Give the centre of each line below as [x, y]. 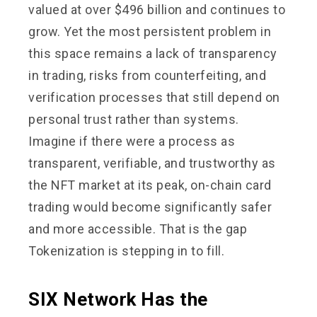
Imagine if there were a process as [132, 141]
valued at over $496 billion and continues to [157, 9]
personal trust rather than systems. [134, 119]
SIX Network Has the [118, 299]
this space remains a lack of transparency [153, 53]
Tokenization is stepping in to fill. [126, 250]
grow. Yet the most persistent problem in [150, 31]
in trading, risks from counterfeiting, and [147, 75]
